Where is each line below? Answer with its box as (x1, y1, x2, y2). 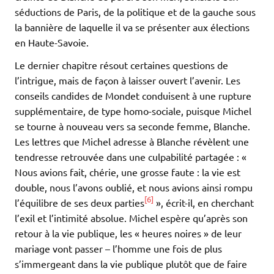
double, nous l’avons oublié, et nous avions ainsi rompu (15, 180, 253, 193)
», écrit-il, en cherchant (154, 196, 254, 209)
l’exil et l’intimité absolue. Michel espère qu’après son (15, 211, 248, 224)
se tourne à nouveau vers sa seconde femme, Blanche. (15, 119, 250, 132)
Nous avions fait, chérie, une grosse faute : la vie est (15, 165, 240, 178)
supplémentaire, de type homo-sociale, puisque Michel (15, 104, 251, 117)
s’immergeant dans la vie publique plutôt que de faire (15, 257, 247, 270)
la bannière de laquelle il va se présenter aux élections (15, 20, 250, 33)
